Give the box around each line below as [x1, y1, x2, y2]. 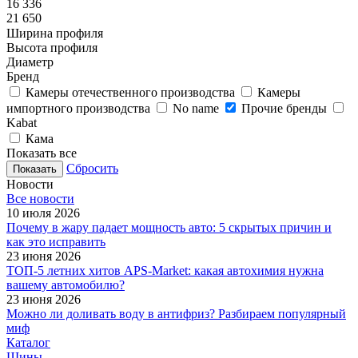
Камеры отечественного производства [26, 86, 235, 100]
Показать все [6, 146, 77, 161]
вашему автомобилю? [6, 278, 125, 292]
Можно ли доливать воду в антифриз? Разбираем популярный [6, 307, 346, 321]
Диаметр [6, 55, 54, 70]
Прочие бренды [241, 101, 327, 116]
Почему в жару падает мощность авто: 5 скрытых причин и [6, 221, 332, 235]
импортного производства [6, 101, 150, 116]
